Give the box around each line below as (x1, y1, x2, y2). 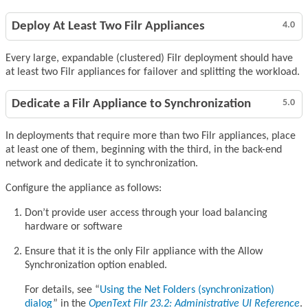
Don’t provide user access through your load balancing (25, 208, 267, 219)
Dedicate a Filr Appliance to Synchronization (12, 98, 251, 111)
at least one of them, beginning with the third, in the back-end (5, 144, 282, 156)
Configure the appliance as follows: (5, 183, 162, 195)
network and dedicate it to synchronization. (5, 158, 198, 170)
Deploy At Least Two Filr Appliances (12, 20, 205, 34)
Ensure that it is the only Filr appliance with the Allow (25, 246, 263, 258)
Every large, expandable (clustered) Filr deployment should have (5, 53, 293, 65)
